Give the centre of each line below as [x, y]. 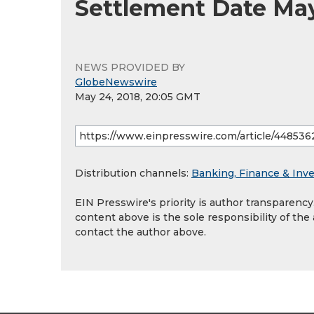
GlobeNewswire [116, 82]
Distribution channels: [133, 173]
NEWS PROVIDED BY [130, 67]
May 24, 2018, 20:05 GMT [138, 97]
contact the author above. [141, 232]
